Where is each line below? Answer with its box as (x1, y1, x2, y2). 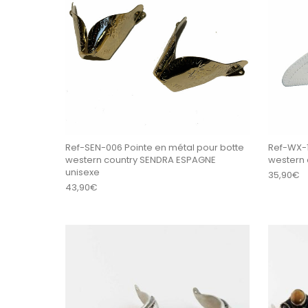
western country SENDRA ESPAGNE (65, 153, 216, 166)
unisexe (65, 165, 100, 179)
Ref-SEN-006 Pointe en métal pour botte (65, 140, 244, 154)
